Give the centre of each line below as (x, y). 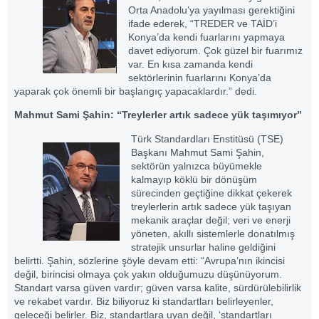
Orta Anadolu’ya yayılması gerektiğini (211, 10)
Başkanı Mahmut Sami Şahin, (198, 152)
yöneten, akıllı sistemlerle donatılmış (213, 233)
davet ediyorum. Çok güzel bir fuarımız (215, 51)
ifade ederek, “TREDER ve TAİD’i (203, 24)
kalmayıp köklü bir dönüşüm (194, 179)
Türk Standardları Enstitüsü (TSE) (207, 138)
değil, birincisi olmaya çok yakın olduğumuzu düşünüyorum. (148, 274)
